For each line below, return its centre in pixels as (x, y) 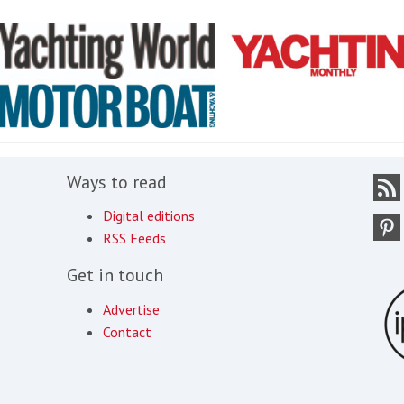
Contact (127, 331)
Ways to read (117, 182)
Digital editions (149, 216)
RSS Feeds (134, 239)
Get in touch (115, 275)
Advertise (131, 309)
